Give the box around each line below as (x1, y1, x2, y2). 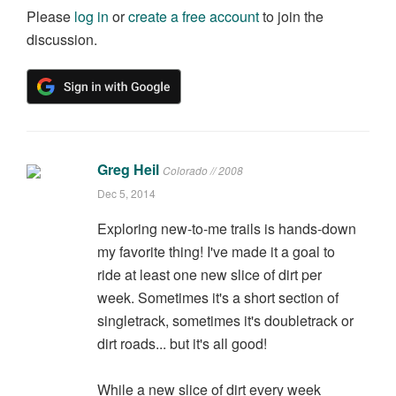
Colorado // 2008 (162, 163, 243, 179)
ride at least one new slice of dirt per (96, 264, 322, 286)
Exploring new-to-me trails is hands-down (96, 218, 356, 240)
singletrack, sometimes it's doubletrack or (96, 310, 354, 331)
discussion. (27, 29, 97, 50)
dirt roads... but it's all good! (96, 333, 267, 354)
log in (74, 6, 109, 27)
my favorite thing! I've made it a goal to (96, 241, 335, 263)
